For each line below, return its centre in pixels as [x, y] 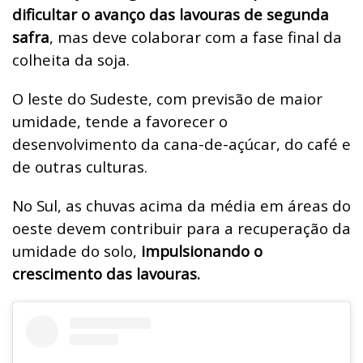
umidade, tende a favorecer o [120, 121]
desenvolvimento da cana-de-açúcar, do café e [181, 143]
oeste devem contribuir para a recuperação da [181, 228]
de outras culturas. [80, 166]
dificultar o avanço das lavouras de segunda [171, 14]
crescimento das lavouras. [106, 273]
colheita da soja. [71, 59]
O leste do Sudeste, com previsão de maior [167, 98]
